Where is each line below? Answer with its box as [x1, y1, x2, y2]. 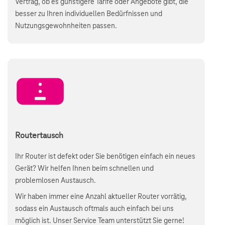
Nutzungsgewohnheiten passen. [15, 22, 117, 30]
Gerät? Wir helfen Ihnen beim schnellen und [15, 165, 154, 173]
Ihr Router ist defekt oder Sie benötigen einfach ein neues [15, 153, 195, 161]
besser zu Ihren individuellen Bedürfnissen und [15, 10, 162, 18]
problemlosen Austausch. [15, 177, 97, 185]
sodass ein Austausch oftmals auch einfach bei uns [15, 205, 174, 213]
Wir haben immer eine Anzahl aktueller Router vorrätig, [15, 193, 187, 201]
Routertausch [15, 131, 63, 140]
